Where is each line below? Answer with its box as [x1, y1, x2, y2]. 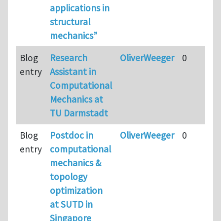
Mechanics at [50, 93, 103, 105]
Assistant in [50, 65, 96, 77]
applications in [50, 1, 110, 14]
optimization [50, 184, 103, 196]
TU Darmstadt [50, 107, 108, 119]
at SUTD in [50, 198, 93, 210]
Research [50, 51, 87, 64]
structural [50, 15, 90, 28]
